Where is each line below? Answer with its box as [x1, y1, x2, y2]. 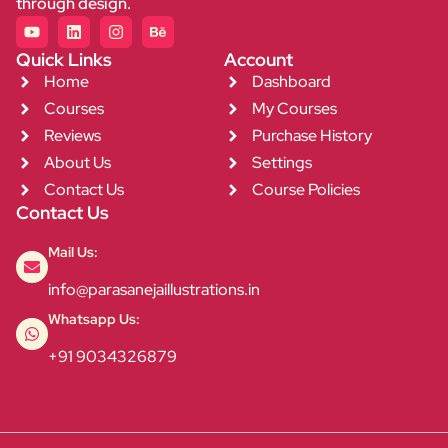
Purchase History [251, 124, 372, 146]
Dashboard [251, 70, 331, 92]
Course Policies [251, 178, 360, 200]
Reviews [43, 124, 101, 146]
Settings [251, 151, 312, 173]
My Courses [251, 97, 337, 119]
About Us [43, 151, 111, 173]
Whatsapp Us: [48, 309, 140, 328]
